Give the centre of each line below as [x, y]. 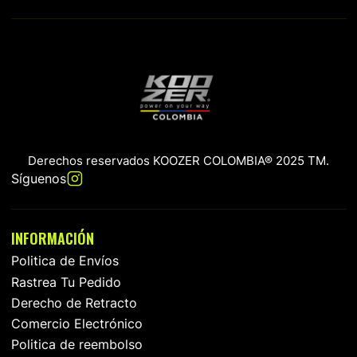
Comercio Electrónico [76, 324]
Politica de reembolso [76, 345]
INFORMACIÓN [52, 239]
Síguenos [38, 179]
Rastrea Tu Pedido [66, 282]
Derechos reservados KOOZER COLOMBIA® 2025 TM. [178, 161]
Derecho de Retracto [74, 303]
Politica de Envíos [65, 261]
